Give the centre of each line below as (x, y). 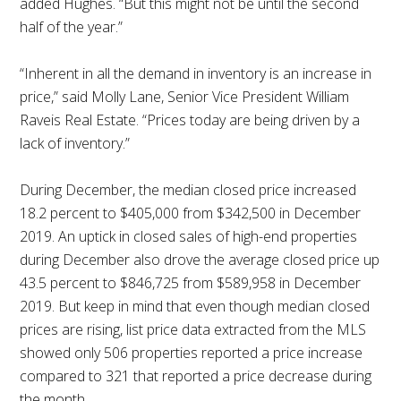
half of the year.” (72, 26)
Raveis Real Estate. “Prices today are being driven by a (190, 119)
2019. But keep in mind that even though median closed (195, 306)
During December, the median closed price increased (188, 189)
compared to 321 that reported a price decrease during (196, 375)
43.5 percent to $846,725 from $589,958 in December (191, 282)
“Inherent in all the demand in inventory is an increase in (196, 73)
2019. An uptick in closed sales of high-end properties (189, 236)
